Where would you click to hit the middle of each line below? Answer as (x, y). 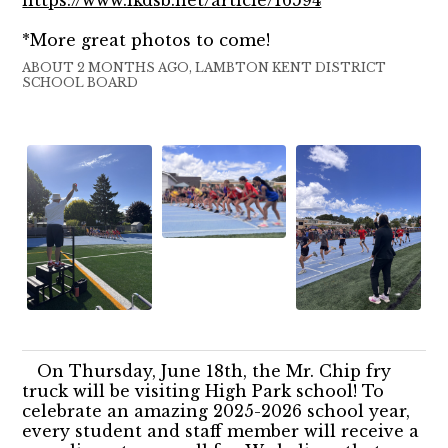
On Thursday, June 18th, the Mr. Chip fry (214, 371)
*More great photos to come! (146, 39)
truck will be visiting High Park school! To (203, 391)
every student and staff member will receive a (221, 431)
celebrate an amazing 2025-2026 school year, (216, 411)
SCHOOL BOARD (80, 82)
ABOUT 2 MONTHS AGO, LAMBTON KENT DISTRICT (204, 67)
